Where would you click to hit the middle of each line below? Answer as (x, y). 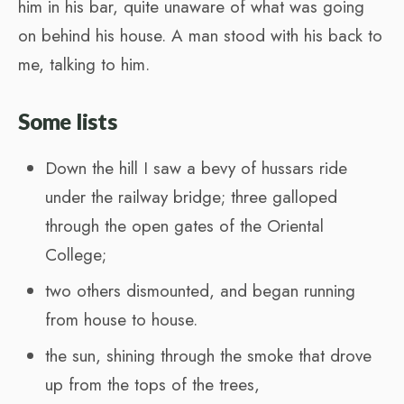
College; (76, 254)
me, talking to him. (84, 64)
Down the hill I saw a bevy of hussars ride (196, 168)
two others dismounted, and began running (200, 290)
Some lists (68, 121)
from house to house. (121, 319)
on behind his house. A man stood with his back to (200, 35)
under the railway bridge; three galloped (191, 197)
